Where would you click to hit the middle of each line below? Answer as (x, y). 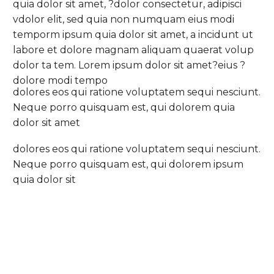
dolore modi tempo (60, 80)
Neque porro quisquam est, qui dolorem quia (124, 108)
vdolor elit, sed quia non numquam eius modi (124, 19)
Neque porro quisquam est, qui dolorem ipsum (128, 164)
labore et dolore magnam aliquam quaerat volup (133, 50)
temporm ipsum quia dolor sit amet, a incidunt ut (133, 34)
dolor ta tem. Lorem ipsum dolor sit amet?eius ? (129, 65)
